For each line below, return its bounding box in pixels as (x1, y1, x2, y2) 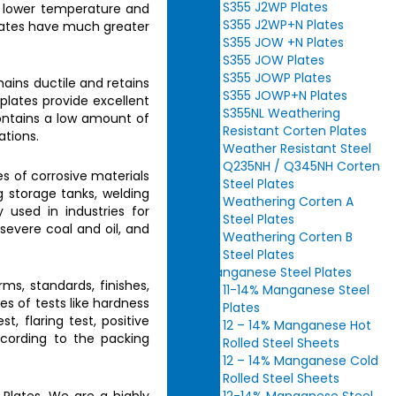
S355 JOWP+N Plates (223, 87, 348, 104)
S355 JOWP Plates (223, 69, 332, 87)
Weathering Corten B (223, 228, 354, 246)
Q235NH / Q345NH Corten (223, 157, 381, 175)
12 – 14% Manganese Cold (223, 352, 379, 369)
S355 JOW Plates (223, 51, 325, 69)
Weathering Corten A (223, 193, 354, 210)
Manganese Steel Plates (204, 263, 353, 281)
